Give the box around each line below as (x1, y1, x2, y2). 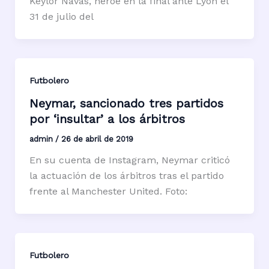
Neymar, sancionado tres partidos (29, 96, 223, 111)
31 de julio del (29, 10, 94, 22)
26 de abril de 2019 (61, 134, 133, 144)
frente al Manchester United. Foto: (29, 186, 187, 198)
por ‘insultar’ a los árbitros (29, 112, 185, 127)
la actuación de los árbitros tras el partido (29, 170, 224, 182)
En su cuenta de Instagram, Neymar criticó (29, 154, 230, 166)
